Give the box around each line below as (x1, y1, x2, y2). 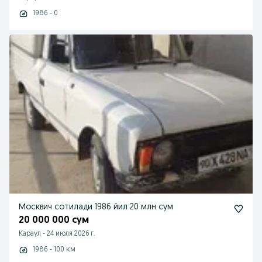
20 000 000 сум (19, 216, 89, 225)
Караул (19, 230, 41, 237)
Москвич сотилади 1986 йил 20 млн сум (19, 203, 173, 212)
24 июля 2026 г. (47, 230, 95, 237)
